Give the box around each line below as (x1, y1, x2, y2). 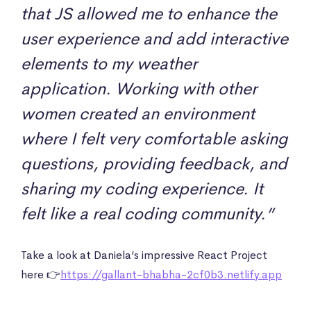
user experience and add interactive (21, 28, 288, 49)
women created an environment (21, 103, 255, 124)
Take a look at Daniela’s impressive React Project (21, 247, 267, 262)
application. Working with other (21, 78, 257, 99)
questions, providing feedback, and (21, 153, 287, 174)
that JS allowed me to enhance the (21, 3, 277, 24)
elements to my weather (21, 53, 197, 74)
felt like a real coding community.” (21, 203, 274, 224)
